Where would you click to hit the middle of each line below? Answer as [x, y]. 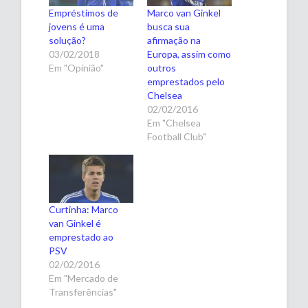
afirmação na [174, 40]
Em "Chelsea [174, 122]
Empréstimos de [84, 12]
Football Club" [177, 136]
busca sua [168, 26]
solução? [68, 40]
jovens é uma [77, 26]
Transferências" [83, 292]
